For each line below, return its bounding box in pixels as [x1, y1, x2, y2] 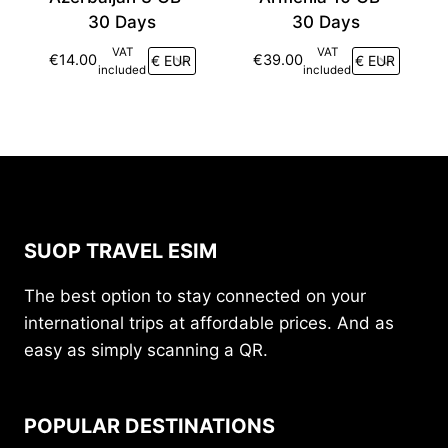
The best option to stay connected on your [24, 286, 366, 307]
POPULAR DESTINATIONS [24, 414, 275, 439]
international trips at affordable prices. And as [24, 313, 394, 334]
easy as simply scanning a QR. [24, 340, 268, 361]
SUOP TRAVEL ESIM [24, 239, 217, 264]
